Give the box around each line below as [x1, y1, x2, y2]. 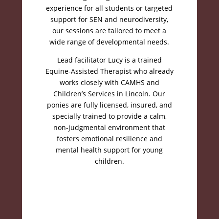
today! [95, 198, 124, 212]
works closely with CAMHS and [59, 78, 159, 87]
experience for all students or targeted [46, 3, 173, 13]
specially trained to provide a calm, [52, 111, 167, 121]
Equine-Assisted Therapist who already [45, 66, 174, 76]
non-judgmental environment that [53, 123, 166, 132]
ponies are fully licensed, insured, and [46, 100, 172, 109]
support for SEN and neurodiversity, [50, 15, 169, 24]
